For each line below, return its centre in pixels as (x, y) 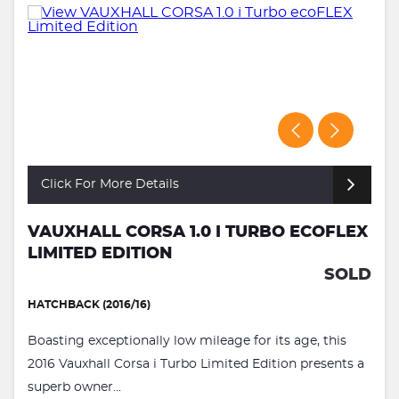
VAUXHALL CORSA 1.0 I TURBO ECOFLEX (198, 232)
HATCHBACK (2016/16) (89, 304)
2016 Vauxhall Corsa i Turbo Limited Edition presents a (196, 364)
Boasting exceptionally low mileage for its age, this (187, 341)
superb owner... (74, 387)
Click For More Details (110, 184)
